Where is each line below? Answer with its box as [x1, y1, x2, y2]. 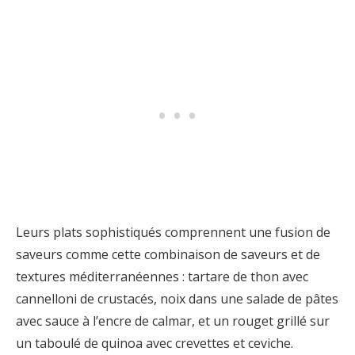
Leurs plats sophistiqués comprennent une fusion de [16, 223, 330, 241]
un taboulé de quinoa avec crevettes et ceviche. [16, 334, 293, 352]
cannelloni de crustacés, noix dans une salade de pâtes [16, 290, 338, 307]
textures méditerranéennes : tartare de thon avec [16, 268, 308, 285]
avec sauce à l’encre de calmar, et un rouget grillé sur [16, 312, 330, 330]
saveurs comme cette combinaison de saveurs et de [16, 246, 320, 263]
